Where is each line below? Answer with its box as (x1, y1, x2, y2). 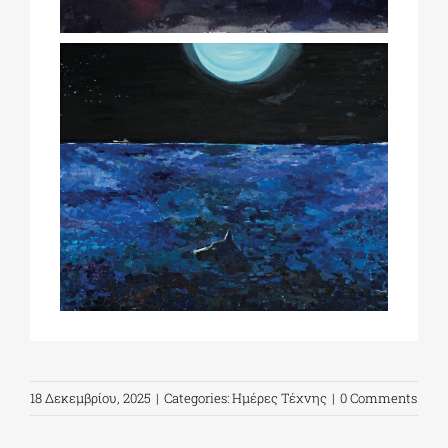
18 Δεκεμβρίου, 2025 (30, 388, 151, 407)
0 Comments (340, 388, 417, 407)
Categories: (164, 388, 232, 407)
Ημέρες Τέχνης (232, 388, 327, 407)
